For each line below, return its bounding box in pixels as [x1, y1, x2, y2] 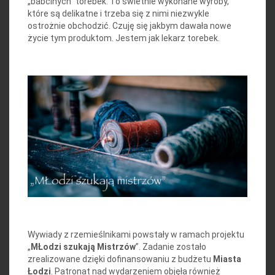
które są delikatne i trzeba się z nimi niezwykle [28, 9, 209, 19]
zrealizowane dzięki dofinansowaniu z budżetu [28, 254, 213, 265]
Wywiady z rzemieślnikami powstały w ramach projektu [28, 230, 244, 240]
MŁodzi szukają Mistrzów [31, 242, 136, 252]
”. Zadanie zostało [136, 242, 206, 252]
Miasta [213, 254, 241, 265]
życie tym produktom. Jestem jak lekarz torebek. [28, 33, 220, 44]
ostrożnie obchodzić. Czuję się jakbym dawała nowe [28, 21, 231, 31]
